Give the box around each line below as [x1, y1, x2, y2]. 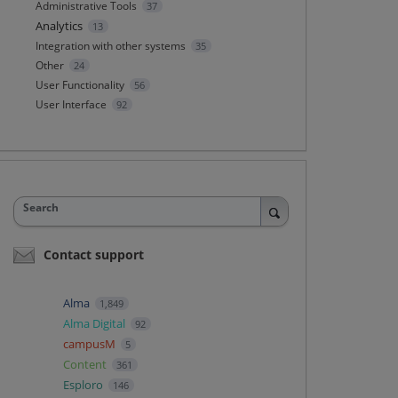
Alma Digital [62, 314, 128, 331]
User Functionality [35, 77, 124, 92]
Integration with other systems [35, 38, 186, 53]
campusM [62, 335, 118, 352]
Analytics [35, 18, 83, 34]
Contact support [43, 245, 144, 263]
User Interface [35, 97, 107, 112]
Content [62, 355, 109, 372]
